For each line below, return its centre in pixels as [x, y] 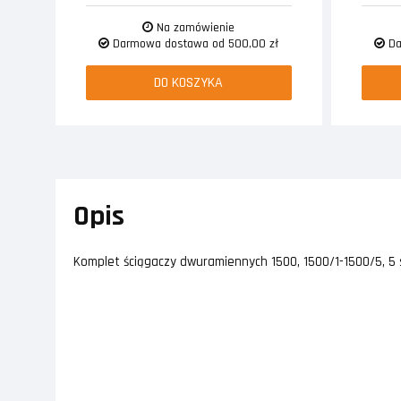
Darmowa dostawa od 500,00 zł [194, 44]
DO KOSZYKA [189, 83]
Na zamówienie [194, 28]
